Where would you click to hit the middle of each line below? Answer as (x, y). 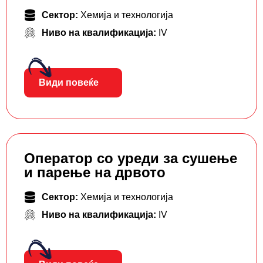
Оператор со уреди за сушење (131, 159)
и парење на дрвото (95, 173)
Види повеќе (69, 83)
